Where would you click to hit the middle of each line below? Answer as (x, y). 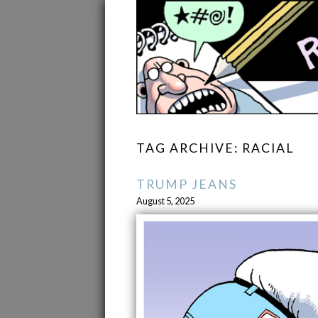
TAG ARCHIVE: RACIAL (215, 148)
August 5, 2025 (165, 201)
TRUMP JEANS (187, 185)
